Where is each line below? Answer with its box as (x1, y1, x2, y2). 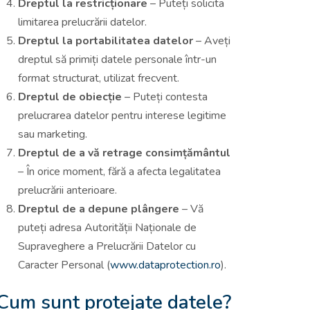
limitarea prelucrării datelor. (18, 14, 147, 30)
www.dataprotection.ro (110, 257, 221, 273)
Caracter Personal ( (18, 257, 110, 273)
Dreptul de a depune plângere (18, 201, 179, 217)
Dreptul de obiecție (18, 89, 122, 104)
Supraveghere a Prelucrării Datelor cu (18, 238, 196, 254)
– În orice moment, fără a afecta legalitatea (18, 163, 221, 179)
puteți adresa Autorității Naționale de (18, 219, 197, 235)
